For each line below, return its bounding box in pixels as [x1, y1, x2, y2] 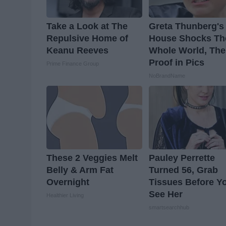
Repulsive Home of [46, 33, 128, 43]
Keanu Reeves [46, 45, 108, 55]
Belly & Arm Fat [46, 164, 114, 175]
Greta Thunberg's [149, 21, 224, 31]
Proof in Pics [149, 57, 205, 68]
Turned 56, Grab [149, 164, 218, 175]
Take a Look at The [46, 21, 128, 31]
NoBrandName [149, 72, 186, 79]
